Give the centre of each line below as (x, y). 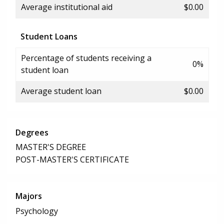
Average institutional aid (67, 7)
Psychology (37, 211)
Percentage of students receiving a (86, 58)
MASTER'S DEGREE (51, 147)
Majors (29, 196)
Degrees (32, 132)
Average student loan (61, 91)
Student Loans (49, 36)
